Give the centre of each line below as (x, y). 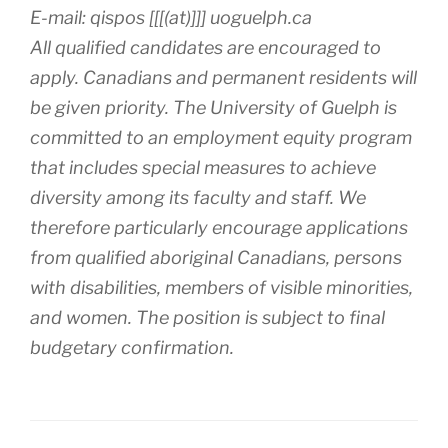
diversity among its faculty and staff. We (198, 197)
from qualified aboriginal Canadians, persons (216, 257)
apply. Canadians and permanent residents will (223, 77)
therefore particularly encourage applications (219, 227)
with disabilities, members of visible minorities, (221, 287)
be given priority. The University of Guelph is (213, 107)
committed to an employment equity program (221, 137)
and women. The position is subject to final (207, 317)
